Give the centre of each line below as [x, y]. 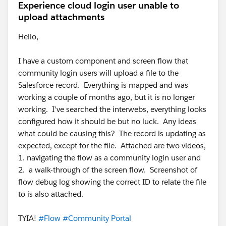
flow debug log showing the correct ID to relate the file [112, 182]
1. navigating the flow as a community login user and [109, 158]
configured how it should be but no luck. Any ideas [107, 122]
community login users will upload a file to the [98, 73]
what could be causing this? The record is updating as [112, 134]
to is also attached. [51, 194]
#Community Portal [97, 218]
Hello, [28, 37]
